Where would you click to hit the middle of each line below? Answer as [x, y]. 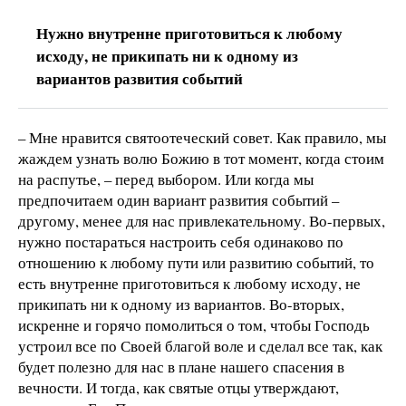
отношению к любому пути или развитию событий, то [196, 263]
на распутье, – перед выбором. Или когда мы [166, 179]
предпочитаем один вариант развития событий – [179, 200]
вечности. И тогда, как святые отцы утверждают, [179, 388]
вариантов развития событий [140, 79]
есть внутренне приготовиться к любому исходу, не [189, 284]
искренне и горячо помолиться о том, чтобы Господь [194, 325]
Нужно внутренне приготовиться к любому [189, 34]
